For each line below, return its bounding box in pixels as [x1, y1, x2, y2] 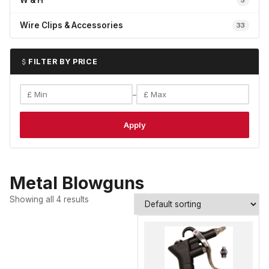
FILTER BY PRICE [28, 57, 98, 66]
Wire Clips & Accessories [20, 20, 123, 30]
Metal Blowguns [10, 172, 144, 193]
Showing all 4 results [10, 195, 89, 204]
